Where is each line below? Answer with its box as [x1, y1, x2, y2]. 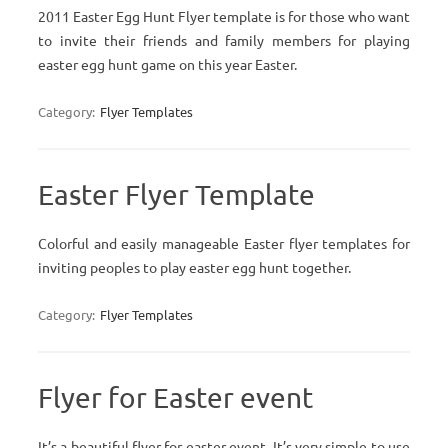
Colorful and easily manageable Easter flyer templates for [38, 234, 410, 252]
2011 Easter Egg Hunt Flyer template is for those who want [38, 7, 410, 25]
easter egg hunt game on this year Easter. [38, 55, 297, 73]
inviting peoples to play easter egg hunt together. [38, 258, 351, 276]
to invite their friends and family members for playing [38, 31, 410, 49]
